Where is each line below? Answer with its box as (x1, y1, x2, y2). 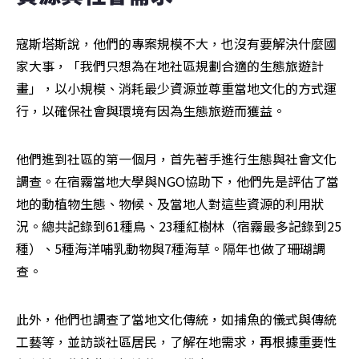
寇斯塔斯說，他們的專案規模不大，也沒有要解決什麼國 (16, 33, 337, 53)
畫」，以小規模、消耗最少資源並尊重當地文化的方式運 (16, 78, 337, 98)
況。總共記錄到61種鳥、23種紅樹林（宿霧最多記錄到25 (16, 216, 341, 236)
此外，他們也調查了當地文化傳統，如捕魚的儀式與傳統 (16, 309, 337, 329)
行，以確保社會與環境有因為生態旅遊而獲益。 (16, 100, 285, 120)
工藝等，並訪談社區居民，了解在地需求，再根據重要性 (16, 331, 337, 351)
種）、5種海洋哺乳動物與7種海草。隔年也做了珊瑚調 (16, 238, 325, 258)
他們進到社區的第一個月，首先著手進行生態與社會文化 (16, 148, 337, 168)
